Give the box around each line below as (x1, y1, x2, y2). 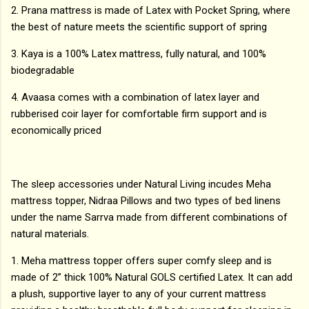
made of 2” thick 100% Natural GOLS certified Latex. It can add (11, 271, 292, 284)
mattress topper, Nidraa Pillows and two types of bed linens (11, 195, 281, 208)
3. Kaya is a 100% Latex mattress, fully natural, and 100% (11, 48, 266, 61)
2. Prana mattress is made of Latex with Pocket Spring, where (11, 4, 290, 17)
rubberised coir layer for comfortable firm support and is (11, 108, 267, 121)
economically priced (11, 124, 101, 137)
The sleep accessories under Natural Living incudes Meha (11, 178, 271, 191)
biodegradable (11, 64, 74, 77)
